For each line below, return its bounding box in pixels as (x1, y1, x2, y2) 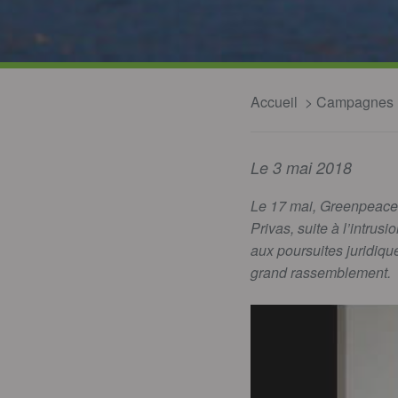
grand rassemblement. (251, 262, 391, 283)
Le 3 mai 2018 (251, 156, 352, 179)
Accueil (251, 92, 298, 112)
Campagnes (316, 92, 394, 112)
